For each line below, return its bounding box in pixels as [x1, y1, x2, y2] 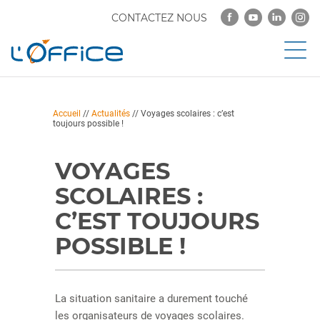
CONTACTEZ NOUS [111, 11, 207, 24]
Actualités [91, 109, 130, 119]
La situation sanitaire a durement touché [55, 292, 249, 305]
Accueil [53, 109, 81, 119]
